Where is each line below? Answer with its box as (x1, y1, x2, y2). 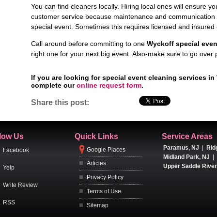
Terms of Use (87, 188, 121, 195)
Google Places (87, 146, 125, 154)
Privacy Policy (87, 174, 124, 181)
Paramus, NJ (163, 144, 199, 152)
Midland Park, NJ (163, 154, 210, 161)
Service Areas (162, 132, 213, 140)
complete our (31, 81, 77, 89)
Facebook (3, 147, 29, 154)
